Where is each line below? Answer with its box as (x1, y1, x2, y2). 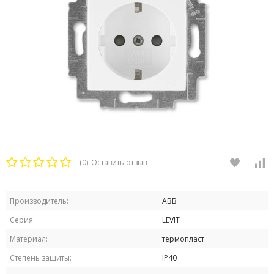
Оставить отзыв (91, 157, 147, 168)
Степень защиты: (10, 252, 72, 263)
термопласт (162, 233, 204, 244)
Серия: (10, 214, 35, 225)
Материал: (10, 233, 48, 244)
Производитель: (10, 195, 68, 206)
